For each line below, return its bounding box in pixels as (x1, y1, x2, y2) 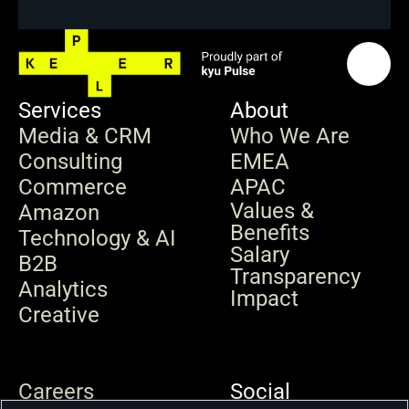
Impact (230, 286, 299, 311)
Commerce (18, 174, 127, 200)
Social (230, 379, 290, 404)
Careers (18, 379, 94, 404)
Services (18, 98, 101, 123)
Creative (18, 302, 100, 328)
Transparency (230, 264, 361, 289)
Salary (230, 242, 295, 267)
